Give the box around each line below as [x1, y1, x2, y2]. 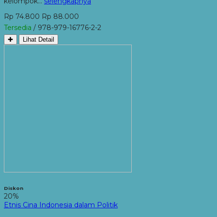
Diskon [4, 185, 23, 191]
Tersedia [4, 23, 31, 32]
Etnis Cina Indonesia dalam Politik [4, 200, 118, 209]
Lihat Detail [23, 35, 54, 43]
